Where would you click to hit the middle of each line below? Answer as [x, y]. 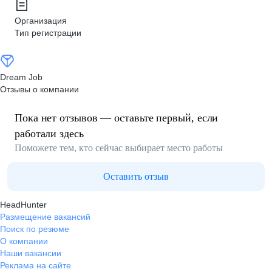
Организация [41, 21]
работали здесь [49, 134]
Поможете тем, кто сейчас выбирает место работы [119, 148]
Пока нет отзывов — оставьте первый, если [117, 118]
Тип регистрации [48, 33]
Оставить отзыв [136, 176]
